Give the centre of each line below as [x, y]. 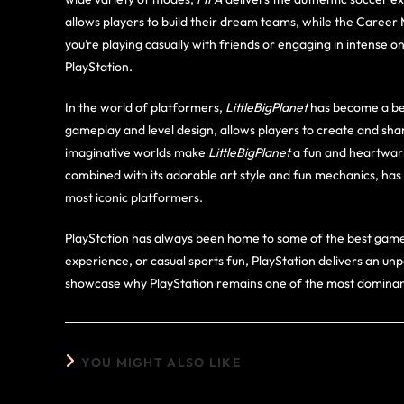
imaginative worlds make [137, 152]
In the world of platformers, [145, 107]
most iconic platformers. [134, 197]
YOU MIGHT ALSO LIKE [161, 362]
